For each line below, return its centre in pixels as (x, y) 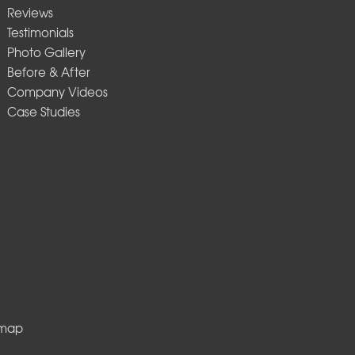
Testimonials (40, 33)
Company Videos (57, 92)
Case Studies (43, 112)
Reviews (30, 13)
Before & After (48, 73)
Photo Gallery (46, 53)
